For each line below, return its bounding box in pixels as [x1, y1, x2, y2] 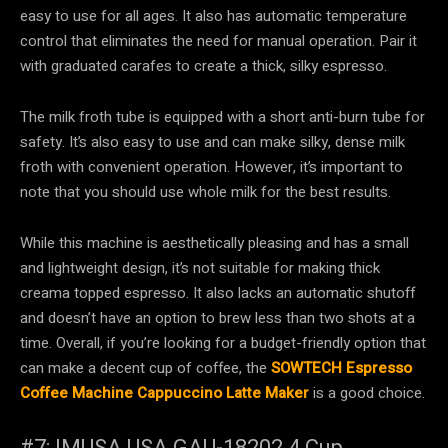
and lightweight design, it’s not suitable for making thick [20, 256, 380, 279]
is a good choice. [309, 381, 425, 404]
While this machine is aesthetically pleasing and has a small [20, 231, 409, 254]
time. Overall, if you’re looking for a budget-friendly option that [20, 331, 426, 354]
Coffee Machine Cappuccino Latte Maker [20, 381, 309, 404]
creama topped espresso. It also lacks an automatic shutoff [20, 281, 415, 304]
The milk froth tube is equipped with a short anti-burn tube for [20, 105, 425, 128]
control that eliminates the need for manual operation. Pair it [20, 29, 417, 52]
